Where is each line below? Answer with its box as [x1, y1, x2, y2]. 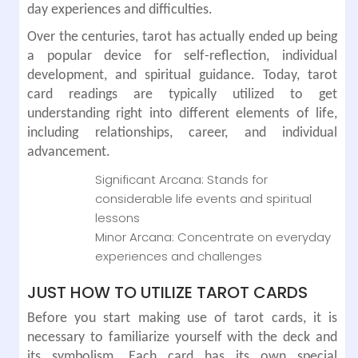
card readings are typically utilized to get [27, 86, 337, 102]
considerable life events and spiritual [95, 189, 312, 207]
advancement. [27, 144, 110, 160]
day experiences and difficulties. [27, 2, 213, 18]
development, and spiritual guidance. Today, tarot [27, 67, 337, 83]
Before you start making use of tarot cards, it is [27, 311, 337, 327]
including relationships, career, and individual [27, 125, 337, 141]
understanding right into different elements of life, [27, 105, 337, 121]
